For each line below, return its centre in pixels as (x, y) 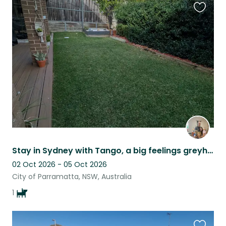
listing (205, 36)
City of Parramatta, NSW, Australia (72, 176)
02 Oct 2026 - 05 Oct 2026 (60, 164)
